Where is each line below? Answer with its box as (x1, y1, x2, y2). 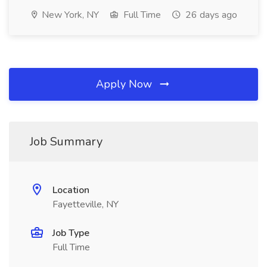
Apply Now (96, 77, 155, 91)
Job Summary (30, 133, 103, 150)
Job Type (52, 226, 89, 240)
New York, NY (39, 8, 99, 21)
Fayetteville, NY (52, 198, 119, 211)
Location (52, 184, 89, 197)
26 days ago (183, 8, 237, 21)
